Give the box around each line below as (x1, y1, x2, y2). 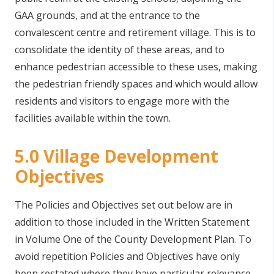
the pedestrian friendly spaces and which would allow (15, 77, 257, 91)
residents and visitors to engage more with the (15, 94, 229, 108)
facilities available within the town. (15, 111, 171, 125)
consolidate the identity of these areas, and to (15, 43, 224, 56)
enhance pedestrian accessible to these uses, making (15, 60, 257, 73)
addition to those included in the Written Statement (15, 215, 250, 229)
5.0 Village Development (15, 144, 218, 168)
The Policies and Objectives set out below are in (15, 198, 232, 212)
